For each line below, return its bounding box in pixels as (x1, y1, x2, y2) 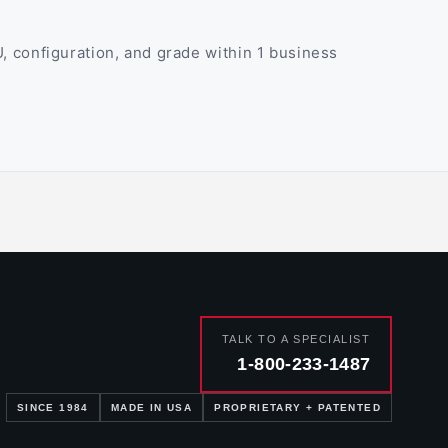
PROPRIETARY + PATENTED (214, 402, 381, 414)
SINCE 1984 (16, 402, 89, 414)
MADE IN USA (110, 402, 193, 414)
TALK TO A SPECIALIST (221, 332, 371, 345)
